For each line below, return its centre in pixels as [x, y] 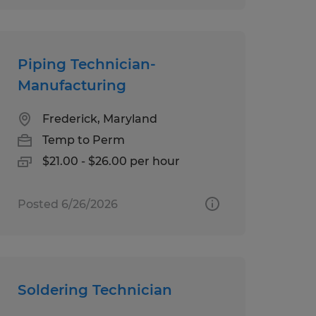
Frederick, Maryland [99, 119]
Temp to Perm [83, 140]
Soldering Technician [95, 290]
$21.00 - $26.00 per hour [111, 161]
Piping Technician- [86, 64]
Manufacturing [72, 85]
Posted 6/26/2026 [67, 204]
